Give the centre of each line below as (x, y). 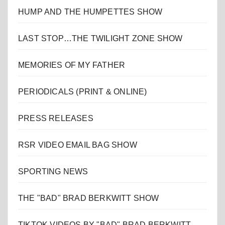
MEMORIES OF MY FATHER (72, 65)
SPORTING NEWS (53, 172)
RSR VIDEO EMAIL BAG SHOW (78, 145)
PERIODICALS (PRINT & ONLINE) (83, 92)
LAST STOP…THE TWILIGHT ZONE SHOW (100, 39)
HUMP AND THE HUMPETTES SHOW (90, 12)
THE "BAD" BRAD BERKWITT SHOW (89, 198)
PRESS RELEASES (56, 119)
